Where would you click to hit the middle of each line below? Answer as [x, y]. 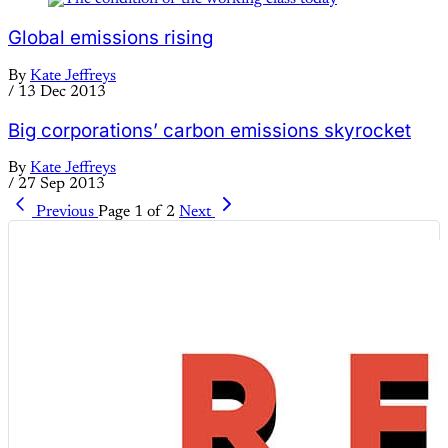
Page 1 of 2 [136, 212]
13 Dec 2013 [62, 91]
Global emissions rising [110, 38]
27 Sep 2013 [61, 184]
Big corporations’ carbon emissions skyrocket [209, 130]
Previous [65, 212]
